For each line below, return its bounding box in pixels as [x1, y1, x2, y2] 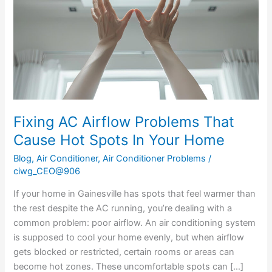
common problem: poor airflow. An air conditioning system [13, 217, 256, 229]
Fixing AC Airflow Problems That [13, 112, 235, 131]
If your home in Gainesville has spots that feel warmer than [13, 188, 256, 200]
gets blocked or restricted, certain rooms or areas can [13, 246, 235, 258]
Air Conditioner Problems [103, 152, 206, 164]
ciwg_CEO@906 [13, 165, 81, 177]
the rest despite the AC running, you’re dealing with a [13, 203, 233, 214]
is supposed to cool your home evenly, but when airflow [13, 232, 245, 243]
